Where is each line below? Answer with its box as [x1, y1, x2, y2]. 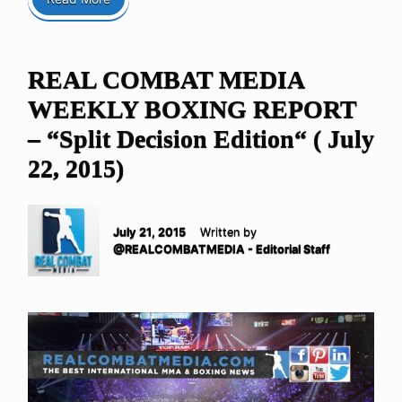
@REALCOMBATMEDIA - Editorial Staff [113, 242, 330, 257]
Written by [200, 225, 257, 240]
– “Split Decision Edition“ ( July [28, 125, 374, 153]
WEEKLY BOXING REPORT [28, 95, 356, 124]
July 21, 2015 [113, 225, 186, 240]
